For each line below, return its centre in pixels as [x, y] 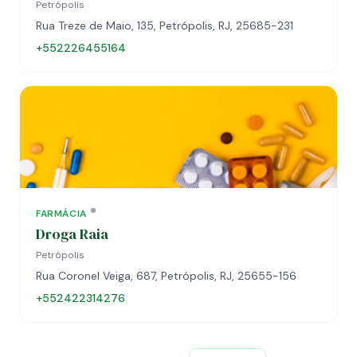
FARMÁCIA [61, 214]
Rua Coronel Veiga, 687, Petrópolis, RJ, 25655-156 [166, 276]
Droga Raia [72, 234]
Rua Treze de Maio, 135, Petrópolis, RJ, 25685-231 [165, 25]
